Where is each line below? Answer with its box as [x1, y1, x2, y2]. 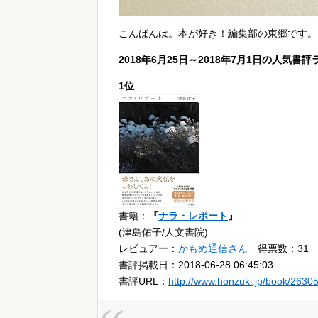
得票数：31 [248, 243, 309, 255]
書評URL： [119, 275, 168, 287]
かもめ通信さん [178, 243, 248, 255]
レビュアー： [119, 243, 178, 255]
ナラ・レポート [158, 210, 228, 222]
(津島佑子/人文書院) [119, 226, 208, 238]
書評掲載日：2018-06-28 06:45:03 [119, 259, 273, 271]
